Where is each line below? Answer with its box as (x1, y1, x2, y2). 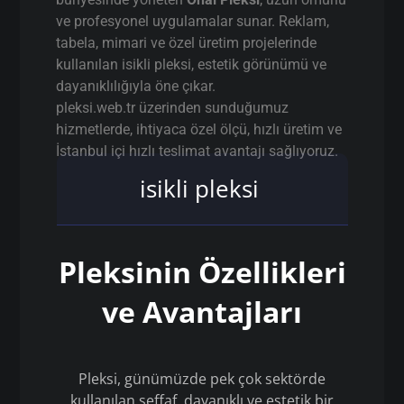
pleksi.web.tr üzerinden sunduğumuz (56, 99, 289, 116)
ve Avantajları (102, 292, 302, 331)
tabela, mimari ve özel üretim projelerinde (56, 34, 317, 51)
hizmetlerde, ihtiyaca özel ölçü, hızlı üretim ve (56, 121, 343, 138)
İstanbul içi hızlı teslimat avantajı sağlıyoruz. (56, 142, 339, 160)
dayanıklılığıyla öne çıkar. (56, 78, 216, 95)
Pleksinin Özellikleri (58, 252, 346, 291)
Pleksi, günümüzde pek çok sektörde (78, 369, 326, 389)
